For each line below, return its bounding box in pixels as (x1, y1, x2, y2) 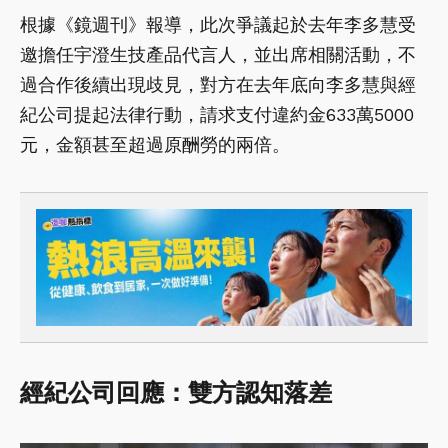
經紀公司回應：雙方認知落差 (20, 379, 332, 408)
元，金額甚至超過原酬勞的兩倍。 (20, 133, 290, 155)
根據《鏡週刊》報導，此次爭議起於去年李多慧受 (20, 13, 416, 35)
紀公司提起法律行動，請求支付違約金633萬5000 (20, 103, 414, 125)
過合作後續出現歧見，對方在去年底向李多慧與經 (20, 73, 416, 95)
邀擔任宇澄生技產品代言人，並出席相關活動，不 (20, 43, 416, 65)
